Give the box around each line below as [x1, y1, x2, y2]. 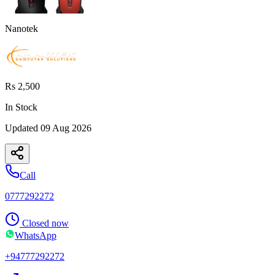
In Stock [5, 101, 37, 112]
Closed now [22, 217, 69, 228]
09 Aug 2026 [41, 122, 91, 133]
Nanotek [5, 23, 38, 34]
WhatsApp [15, 230, 56, 241]
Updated [5, 122, 41, 133]
